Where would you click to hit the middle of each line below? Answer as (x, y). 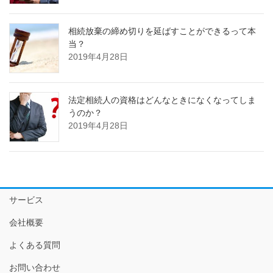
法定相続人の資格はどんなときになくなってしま (162, 100)
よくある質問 (35, 245)
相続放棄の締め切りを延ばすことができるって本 (162, 31)
